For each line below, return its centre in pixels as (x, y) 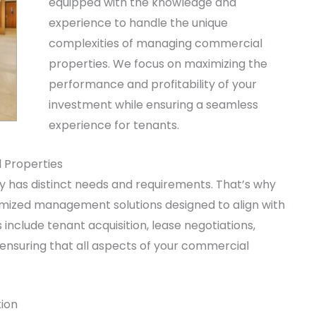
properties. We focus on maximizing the (158, 64)
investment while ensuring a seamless (153, 105)
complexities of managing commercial (156, 43)
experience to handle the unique (138, 23)
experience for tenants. (114, 125)
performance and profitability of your (153, 84)
